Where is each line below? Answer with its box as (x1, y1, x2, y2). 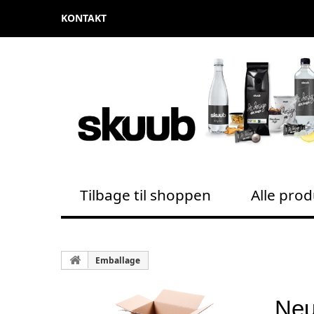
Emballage (95, 254, 140, 266)
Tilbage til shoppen (80, 184, 212, 205)
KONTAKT (61, 11, 107, 25)
